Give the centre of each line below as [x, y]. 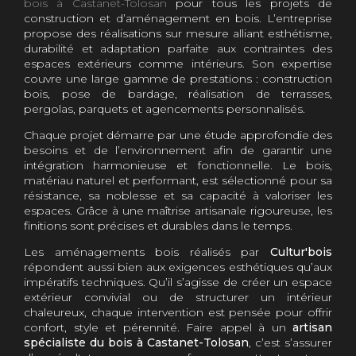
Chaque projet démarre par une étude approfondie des [178, 135]
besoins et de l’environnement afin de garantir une [178, 150]
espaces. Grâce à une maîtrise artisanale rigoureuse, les [178, 211]
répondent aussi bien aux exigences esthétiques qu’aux [178, 267]
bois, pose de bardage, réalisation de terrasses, [178, 94]
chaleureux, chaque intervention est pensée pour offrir [178, 312]
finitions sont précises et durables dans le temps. [158, 226]
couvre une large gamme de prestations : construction [178, 79]
